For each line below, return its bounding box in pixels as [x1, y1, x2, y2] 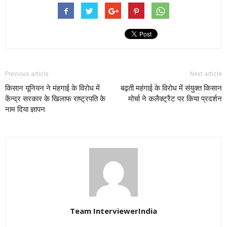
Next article [190, 70, 222, 78]
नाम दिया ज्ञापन [5, 105, 45, 115]
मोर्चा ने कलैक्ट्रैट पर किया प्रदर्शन [128, 94, 222, 104]
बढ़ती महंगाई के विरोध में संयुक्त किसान [121, 84, 222, 93]
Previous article [5, 70, 49, 78]
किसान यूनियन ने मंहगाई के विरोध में [5, 84, 100, 93]
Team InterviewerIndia [70, 206, 157, 216]
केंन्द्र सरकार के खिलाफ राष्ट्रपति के [5, 94, 105, 104]
